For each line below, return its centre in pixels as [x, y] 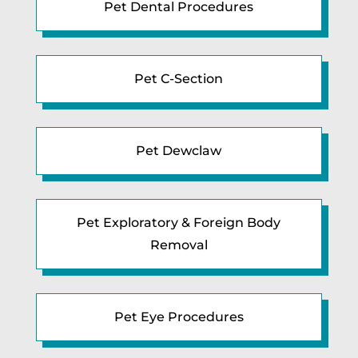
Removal [179, 245]
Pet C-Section [179, 78]
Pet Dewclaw [179, 150]
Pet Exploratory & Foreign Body [179, 222]
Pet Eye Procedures [179, 316]
